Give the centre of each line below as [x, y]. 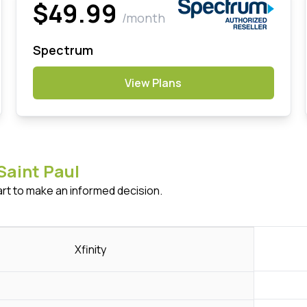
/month [143, 17]
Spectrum [63, 50]
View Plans [153, 83]
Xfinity [91, 249]
